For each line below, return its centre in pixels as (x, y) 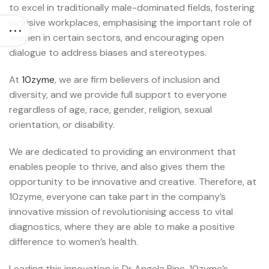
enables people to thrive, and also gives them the (117, 167)
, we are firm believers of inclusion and (137, 80)
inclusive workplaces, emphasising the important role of (130, 23)
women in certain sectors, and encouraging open (116, 38)
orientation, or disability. (62, 125)
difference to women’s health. (74, 242)
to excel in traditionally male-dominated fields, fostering (132, 8)
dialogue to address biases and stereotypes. (108, 53)
